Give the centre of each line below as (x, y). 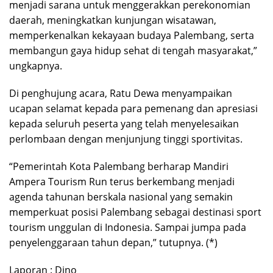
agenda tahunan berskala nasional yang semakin (121, 197)
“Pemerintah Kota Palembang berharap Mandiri (119, 166)
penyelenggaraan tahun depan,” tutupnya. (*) (113, 242)
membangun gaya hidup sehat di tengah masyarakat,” (133, 50)
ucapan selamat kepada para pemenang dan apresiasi (133, 108)
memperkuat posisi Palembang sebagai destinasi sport (135, 212)
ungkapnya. (36, 66)
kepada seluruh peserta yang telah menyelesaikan (124, 123)
